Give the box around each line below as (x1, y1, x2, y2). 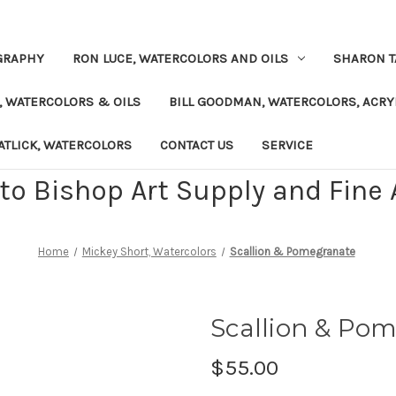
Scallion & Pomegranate (229, 244, 355, 258)
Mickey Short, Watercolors (81, 244, 217, 258)
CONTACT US (160, 136, 233, 153)
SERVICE (262, 136, 313, 153)
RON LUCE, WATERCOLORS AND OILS (72, 49, 288, 66)
